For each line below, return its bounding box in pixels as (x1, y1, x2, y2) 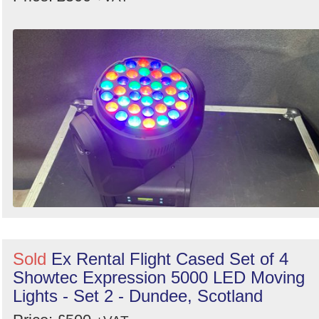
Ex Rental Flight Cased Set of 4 (51, 249, 288, 268)
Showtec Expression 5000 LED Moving (13, 267, 305, 287)
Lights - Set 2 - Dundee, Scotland (13, 286, 263, 305)
